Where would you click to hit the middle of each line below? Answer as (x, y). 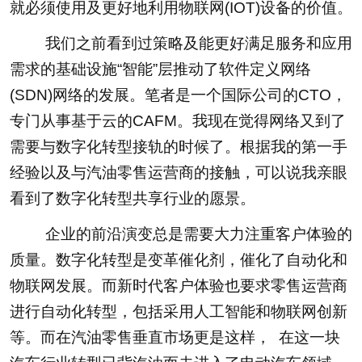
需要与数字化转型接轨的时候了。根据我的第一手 (178, 147)
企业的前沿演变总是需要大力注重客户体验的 (183, 234)
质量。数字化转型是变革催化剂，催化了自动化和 (178, 260)
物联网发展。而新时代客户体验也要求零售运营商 (178, 286)
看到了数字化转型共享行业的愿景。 (132, 199)
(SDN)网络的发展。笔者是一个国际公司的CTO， (178, 95)
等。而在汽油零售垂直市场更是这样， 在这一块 (175, 338)
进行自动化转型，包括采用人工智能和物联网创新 (178, 312)
